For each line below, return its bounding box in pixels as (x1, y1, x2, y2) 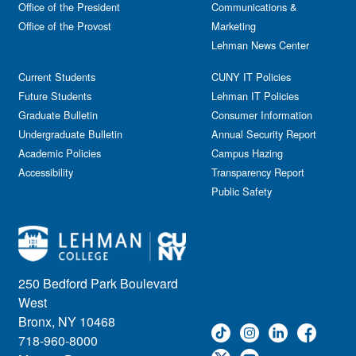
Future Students (18, 88, 91, 103)
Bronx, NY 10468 (18, 311, 115, 331)
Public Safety (211, 184, 272, 199)
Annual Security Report (211, 126, 316, 141)
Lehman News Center (211, 37, 309, 52)
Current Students (18, 69, 95, 84)
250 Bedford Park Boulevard (18, 273, 178, 292)
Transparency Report (211, 164, 304, 180)
